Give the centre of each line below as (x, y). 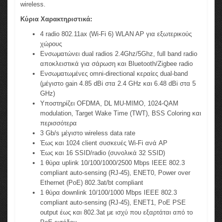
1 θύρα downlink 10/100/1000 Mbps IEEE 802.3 (109, 193)
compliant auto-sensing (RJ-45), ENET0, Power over (115, 173)
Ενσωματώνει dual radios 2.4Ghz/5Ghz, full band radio (119, 54)
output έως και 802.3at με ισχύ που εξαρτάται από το (116, 213)
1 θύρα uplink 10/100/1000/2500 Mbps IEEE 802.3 (112, 163)
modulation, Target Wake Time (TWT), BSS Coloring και (121, 113)
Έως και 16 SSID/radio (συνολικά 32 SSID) (103, 153)
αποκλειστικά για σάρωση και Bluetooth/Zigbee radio (116, 64)
